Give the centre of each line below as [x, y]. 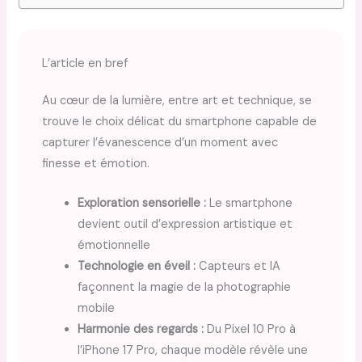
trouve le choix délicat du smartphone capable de [180, 121]
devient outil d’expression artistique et [185, 225]
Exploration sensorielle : [142, 204]
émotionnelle [114, 246]
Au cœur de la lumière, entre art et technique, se [177, 100]
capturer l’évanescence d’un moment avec [160, 142]
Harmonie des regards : [141, 330]
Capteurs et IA [238, 267]
